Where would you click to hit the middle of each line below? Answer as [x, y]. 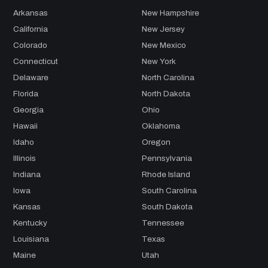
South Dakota [167, 207]
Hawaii [25, 126]
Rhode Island [166, 175]
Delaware [31, 78]
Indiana [27, 175]
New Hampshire [170, 13]
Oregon [156, 142]
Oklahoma [161, 126]
